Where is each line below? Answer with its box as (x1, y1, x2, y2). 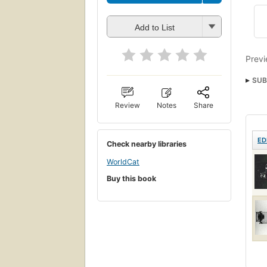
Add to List (135, 22, 175, 32)
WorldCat (107, 157, 139, 166)
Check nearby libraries (107, 139, 187, 149)
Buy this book (107, 174, 156, 184)
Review (115, 101, 141, 110)
